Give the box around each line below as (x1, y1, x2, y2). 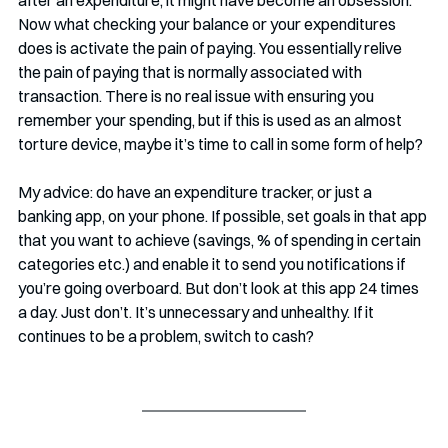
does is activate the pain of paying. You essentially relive (18, 38, 405, 59)
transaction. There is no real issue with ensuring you (18, 86, 377, 107)
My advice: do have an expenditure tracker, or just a (18, 182, 375, 203)
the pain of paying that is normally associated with (18, 62, 365, 83)
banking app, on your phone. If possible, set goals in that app (18, 206, 430, 227)
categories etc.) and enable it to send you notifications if (18, 254, 408, 275)
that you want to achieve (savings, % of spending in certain (18, 230, 424, 251)
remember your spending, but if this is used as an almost (18, 110, 405, 131)
